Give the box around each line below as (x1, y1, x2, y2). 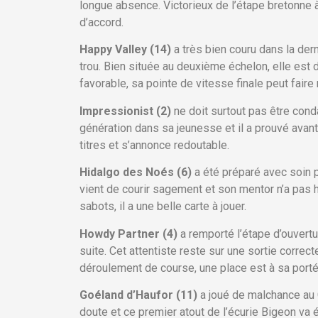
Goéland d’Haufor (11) (79, 287, 200, 302)
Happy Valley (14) (79, 43, 174, 57)
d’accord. (79, 16, 124, 30)
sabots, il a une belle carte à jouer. (79, 199, 246, 214)
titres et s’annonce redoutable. (79, 138, 229, 152)
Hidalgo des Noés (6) (79, 165, 192, 180)
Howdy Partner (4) (79, 226, 180, 241)
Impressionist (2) (79, 104, 174, 118)
